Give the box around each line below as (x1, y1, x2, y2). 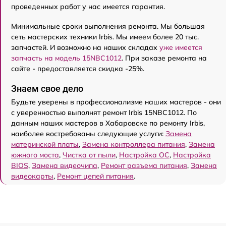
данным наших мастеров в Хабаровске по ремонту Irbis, (11, 119, 205, 128)
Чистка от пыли (63, 150, 116, 160)
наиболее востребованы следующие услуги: (11, 129, 165, 139)
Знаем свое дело (11, 83, 83, 94)
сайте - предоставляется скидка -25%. (11, 64, 144, 74)
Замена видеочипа (32, 161, 97, 171)
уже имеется (159, 43, 202, 52)
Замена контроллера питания (82, 140, 185, 149)
